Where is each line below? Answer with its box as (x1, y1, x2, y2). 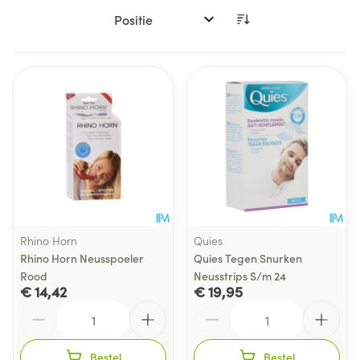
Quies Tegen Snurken (194, 250, 302, 266)
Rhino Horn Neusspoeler (20, 250, 144, 266)
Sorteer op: (107, 17, 171, 35)
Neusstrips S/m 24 (194, 268, 286, 284)
